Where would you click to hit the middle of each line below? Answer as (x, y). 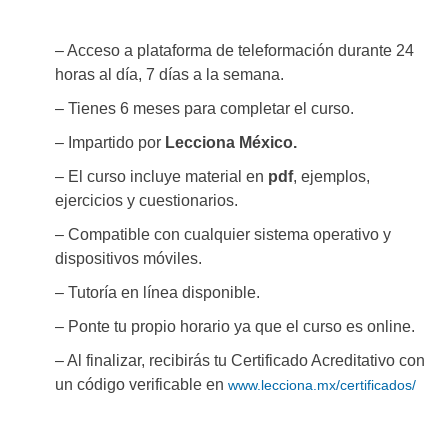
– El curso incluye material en (161, 177)
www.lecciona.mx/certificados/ (322, 385)
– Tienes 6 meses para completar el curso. (204, 109)
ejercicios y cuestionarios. (146, 201)
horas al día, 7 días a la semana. (169, 75)
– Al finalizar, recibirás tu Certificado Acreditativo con (240, 361)
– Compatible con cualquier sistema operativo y (223, 235)
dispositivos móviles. (128, 259)
